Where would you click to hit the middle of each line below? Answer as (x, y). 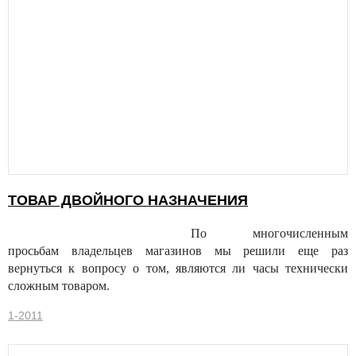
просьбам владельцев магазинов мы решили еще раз (178, 251)
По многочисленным (269, 234)
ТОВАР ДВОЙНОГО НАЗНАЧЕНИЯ (128, 201)
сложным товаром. (59, 286)
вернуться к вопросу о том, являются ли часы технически (178, 269)
